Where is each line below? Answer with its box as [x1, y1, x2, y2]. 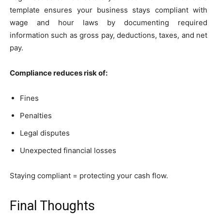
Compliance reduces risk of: [10, 68, 108, 77]
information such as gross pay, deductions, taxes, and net [10, 30, 207, 40]
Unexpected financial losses [20, 145, 116, 155]
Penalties [20, 110, 52, 120]
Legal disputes [20, 128, 70, 138]
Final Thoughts [10, 198, 95, 214]
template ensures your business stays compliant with [10, 5, 207, 15]
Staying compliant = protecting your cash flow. [10, 170, 168, 180]
